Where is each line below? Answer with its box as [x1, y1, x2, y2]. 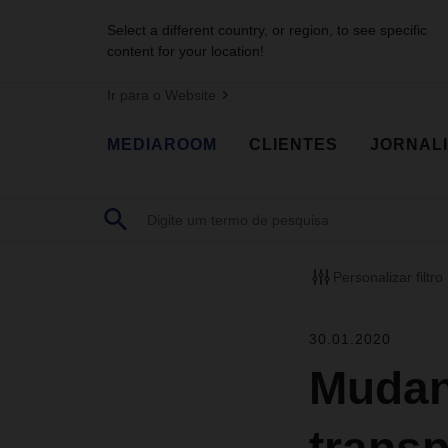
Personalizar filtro [332, 268, 443, 285]
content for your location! [107, 43, 264, 59]
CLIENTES [249, 135, 338, 153]
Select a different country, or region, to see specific [107, 22, 427, 38]
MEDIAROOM [107, 135, 217, 153]
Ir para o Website [107, 87, 216, 103]
